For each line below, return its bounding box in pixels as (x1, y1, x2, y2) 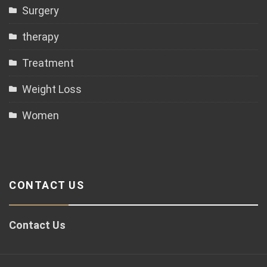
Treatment (22, 57, 74, 69)
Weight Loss (22, 83, 82, 95)
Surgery (22, 4, 59, 17)
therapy (22, 30, 59, 43)
